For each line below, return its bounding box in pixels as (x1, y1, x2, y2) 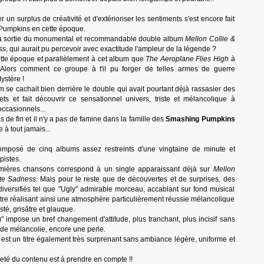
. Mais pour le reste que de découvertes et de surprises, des (35, 175, 235, 183)
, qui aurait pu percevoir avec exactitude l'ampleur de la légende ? (5, 45, 216, 53)
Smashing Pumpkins (166, 115, 235, 123)
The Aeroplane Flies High (146, 55, 229, 63)
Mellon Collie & (185, 35, 235, 43)
